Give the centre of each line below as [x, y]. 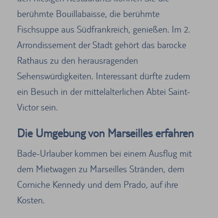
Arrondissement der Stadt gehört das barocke [102, 45]
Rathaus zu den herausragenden [78, 60]
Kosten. [31, 200]
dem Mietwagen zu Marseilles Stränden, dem [101, 169]
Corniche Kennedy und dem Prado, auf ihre [98, 184]
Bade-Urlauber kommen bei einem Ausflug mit [104, 153]
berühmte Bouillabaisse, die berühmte [88, 13]
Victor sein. [37, 107]
